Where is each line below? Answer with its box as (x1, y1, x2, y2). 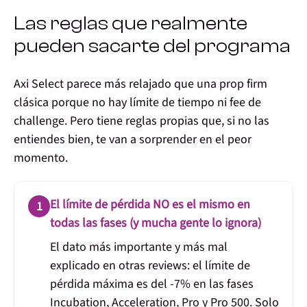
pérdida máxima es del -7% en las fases (50, 275, 254, 293)
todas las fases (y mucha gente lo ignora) (50, 214, 261, 232)
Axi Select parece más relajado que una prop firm (14, 75, 267, 93)
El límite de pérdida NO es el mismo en (50, 196, 250, 214)
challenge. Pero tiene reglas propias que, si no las (14, 112, 269, 130)
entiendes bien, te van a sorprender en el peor (14, 131, 251, 149)
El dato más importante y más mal (50, 238, 228, 256)
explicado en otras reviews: (50, 257, 193, 275)
